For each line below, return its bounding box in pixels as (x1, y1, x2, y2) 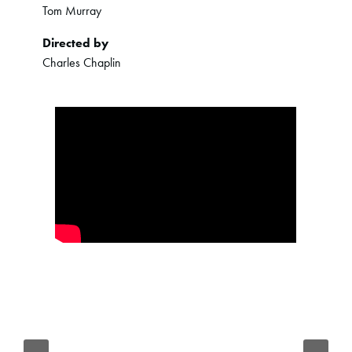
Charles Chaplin (42, 54, 122, 71)
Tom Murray (42, 2, 102, 20)
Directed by (42, 35, 109, 52)
